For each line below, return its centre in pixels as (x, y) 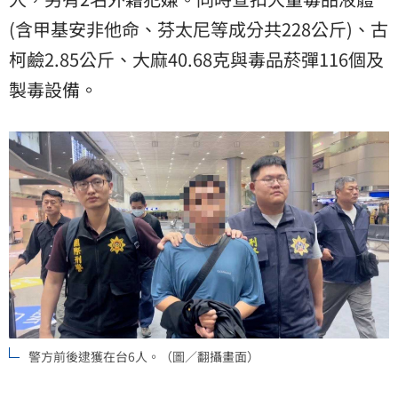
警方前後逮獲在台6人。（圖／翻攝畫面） (144, 356)
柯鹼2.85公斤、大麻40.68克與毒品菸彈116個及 (196, 60)
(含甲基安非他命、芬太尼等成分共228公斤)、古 (199, 29)
